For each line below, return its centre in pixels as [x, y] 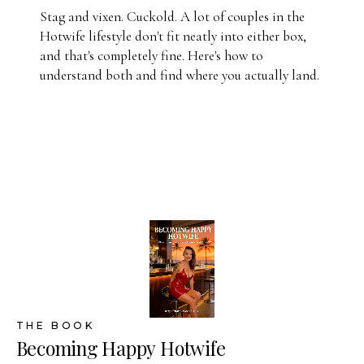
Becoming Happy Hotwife [121, 348]
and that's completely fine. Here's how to [151, 56]
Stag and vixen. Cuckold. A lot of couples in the [172, 17]
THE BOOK [55, 326]
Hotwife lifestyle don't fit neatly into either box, [173, 37]
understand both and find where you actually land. [179, 76]
